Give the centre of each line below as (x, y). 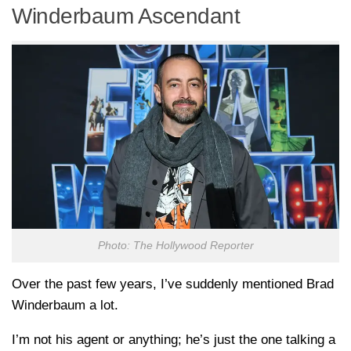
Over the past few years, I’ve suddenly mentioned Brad (173, 284)
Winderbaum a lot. (65, 306)
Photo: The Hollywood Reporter (175, 246)
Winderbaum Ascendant (126, 16)
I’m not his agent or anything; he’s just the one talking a (174, 340)
